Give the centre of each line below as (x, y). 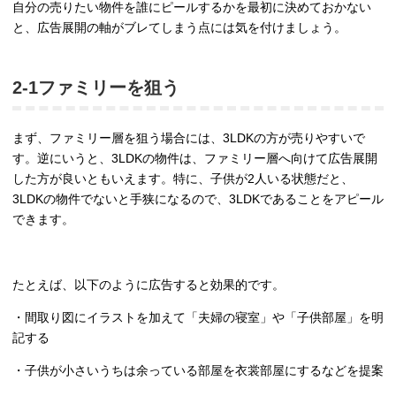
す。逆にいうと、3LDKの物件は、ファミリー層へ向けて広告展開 (195, 159)
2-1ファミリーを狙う (96, 88)
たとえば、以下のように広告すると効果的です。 (148, 285)
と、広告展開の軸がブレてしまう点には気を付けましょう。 (179, 28)
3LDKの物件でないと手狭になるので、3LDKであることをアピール (198, 199)
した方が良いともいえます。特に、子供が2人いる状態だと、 (183, 179)
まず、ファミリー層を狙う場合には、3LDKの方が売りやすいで (189, 138)
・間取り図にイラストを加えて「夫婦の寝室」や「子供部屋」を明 (198, 318)
